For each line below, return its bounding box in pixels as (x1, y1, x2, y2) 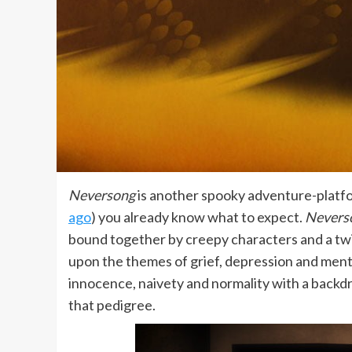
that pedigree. (68, 295, 156, 313)
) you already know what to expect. (91, 207, 305, 225)
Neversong (68, 185, 135, 203)
